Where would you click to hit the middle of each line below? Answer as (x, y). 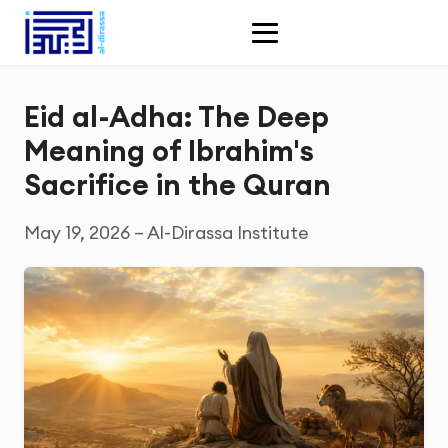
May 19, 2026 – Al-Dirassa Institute (166, 232)
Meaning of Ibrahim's (169, 150)
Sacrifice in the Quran (177, 184)
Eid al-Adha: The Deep (176, 116)
